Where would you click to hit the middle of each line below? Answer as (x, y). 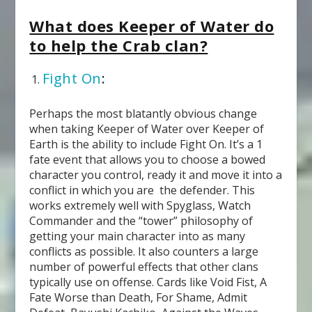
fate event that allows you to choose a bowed (148, 159)
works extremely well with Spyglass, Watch (140, 205)
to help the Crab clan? (119, 45)
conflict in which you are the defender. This (142, 190)
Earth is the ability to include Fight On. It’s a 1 (146, 144)
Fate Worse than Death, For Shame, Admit (139, 297)
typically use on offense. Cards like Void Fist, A (148, 282)
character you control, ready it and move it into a (156, 174)
